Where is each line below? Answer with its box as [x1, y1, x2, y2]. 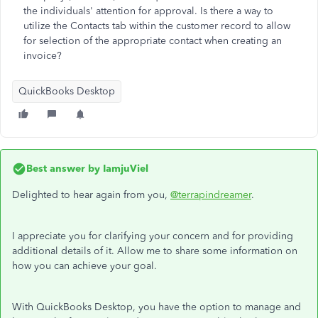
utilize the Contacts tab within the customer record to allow [23, 20, 290, 32]
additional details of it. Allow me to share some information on [12, 245, 297, 257]
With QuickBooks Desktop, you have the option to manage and [12, 301, 301, 313]
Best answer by [26, 163, 100, 175]
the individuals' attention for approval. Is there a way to [23, 5, 273, 17]
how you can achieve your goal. [12, 260, 157, 272]
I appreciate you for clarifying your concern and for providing [12, 230, 293, 242]
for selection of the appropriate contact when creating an [23, 35, 282, 47]
